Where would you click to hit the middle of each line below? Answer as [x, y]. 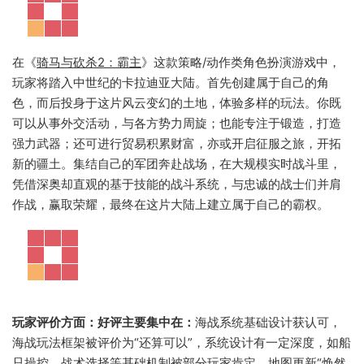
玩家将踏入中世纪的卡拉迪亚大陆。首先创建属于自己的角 [171, 82]
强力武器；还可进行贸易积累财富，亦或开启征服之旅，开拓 [177, 143]
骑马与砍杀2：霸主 [89, 62]
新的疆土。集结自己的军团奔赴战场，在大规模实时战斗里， [177, 164]
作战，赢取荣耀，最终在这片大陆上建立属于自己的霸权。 [171, 204]
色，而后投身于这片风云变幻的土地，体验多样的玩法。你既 [177, 103]
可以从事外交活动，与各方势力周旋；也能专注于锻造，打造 [177, 123]
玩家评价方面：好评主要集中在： [104, 322]
